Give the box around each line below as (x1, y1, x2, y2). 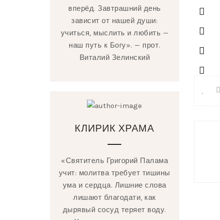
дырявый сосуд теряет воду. (62, 205, 166, 215)
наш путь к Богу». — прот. (69, 41, 161, 50)
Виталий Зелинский (79, 53, 150, 62)
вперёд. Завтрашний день (68, 4, 161, 13)
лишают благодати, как (73, 193, 156, 202)
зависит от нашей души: (71, 16, 158, 26)
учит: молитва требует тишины (58, 168, 170, 178)
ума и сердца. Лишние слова (62, 181, 166, 190)
